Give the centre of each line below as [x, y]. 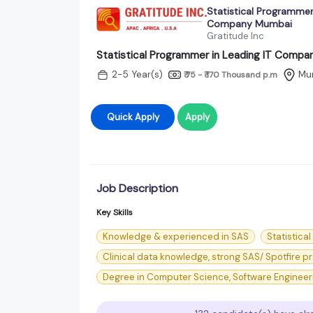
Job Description [137, 188]
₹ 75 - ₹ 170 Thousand [223, 74]
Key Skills [115, 212]
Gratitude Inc [235, 36]
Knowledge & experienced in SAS [176, 236]
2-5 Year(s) [137, 75]
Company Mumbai [249, 23]
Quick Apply [133, 117]
